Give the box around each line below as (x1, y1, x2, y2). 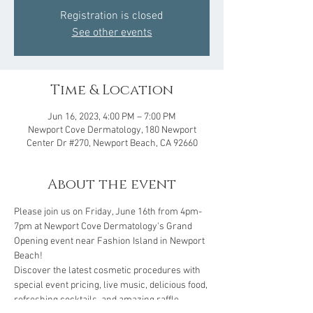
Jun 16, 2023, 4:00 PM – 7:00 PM (48, 111, 176, 123)
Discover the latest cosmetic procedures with (14, 265, 203, 277)
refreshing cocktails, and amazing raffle (14, 294, 181, 306)
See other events (71, 26, 152, 40)
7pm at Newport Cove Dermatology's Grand (14, 221, 194, 233)
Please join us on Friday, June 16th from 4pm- (14, 206, 202, 218)
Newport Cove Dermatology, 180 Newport (27, 124, 196, 136)
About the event (48, 175, 176, 194)
